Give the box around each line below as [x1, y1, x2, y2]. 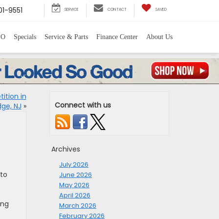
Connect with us [55, 100, 111, 110]
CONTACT [108, 7, 127, 12]
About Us [146, 33, 173, 41]
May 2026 [59, 180, 89, 190]
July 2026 [59, 160, 88, 170]
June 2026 [59, 170, 92, 180]
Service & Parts [44, 33, 88, 41]
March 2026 [59, 201, 96, 211]
